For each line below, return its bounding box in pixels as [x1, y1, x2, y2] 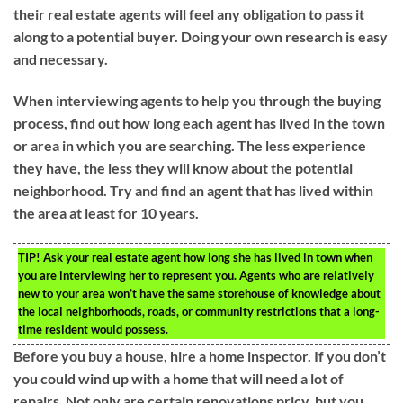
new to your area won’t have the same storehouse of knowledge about [18, 285, 381, 300]
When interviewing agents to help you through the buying [13, 91, 381, 109]
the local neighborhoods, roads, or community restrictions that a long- [18, 303, 380, 318]
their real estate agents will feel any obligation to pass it [13, 4, 364, 22]
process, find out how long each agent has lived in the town [13, 113, 385, 131]
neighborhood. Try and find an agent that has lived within [13, 181, 373, 199]
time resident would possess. [18, 321, 168, 336]
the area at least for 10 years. [13, 203, 199, 221]
